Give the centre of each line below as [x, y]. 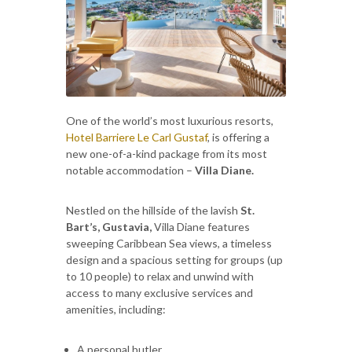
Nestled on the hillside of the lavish [153, 210]
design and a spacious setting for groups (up [174, 259]
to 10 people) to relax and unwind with [160, 276]
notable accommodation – [130, 170]
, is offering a [238, 137]
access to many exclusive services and [159, 292]
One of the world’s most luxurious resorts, [170, 120]
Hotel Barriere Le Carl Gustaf [137, 137]
